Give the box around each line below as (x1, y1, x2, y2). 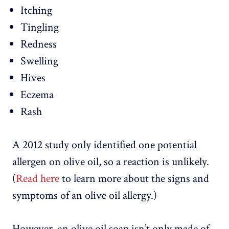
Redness (20, 37, 57, 52)
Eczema (20, 87, 54, 103)
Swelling (20, 54, 58, 69)
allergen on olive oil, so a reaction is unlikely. (12, 154, 209, 170)
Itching (20, 3, 52, 18)
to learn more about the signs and (59, 171, 209, 187)
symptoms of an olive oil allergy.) (12, 188, 157, 203)
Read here (16, 171, 59, 187)
